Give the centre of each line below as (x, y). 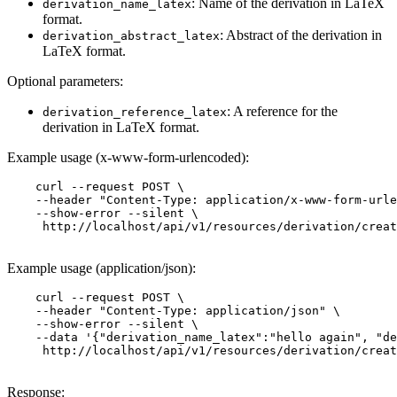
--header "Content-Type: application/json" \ (174, 310)
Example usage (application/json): (101, 268)
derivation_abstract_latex (131, 35)
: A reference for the (282, 111)
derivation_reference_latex (135, 112)
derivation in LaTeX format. (121, 127)
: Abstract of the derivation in (301, 35)
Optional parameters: (65, 81)
